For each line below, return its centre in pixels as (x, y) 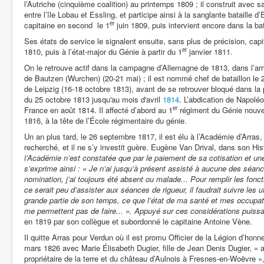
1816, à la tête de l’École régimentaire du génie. (105, 120)
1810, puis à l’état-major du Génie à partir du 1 (103, 51)
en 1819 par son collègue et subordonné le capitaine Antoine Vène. (138, 221)
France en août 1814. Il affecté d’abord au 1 (98, 110)
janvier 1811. (210, 51)
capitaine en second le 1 (67, 25)
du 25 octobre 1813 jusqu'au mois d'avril (93, 99)
